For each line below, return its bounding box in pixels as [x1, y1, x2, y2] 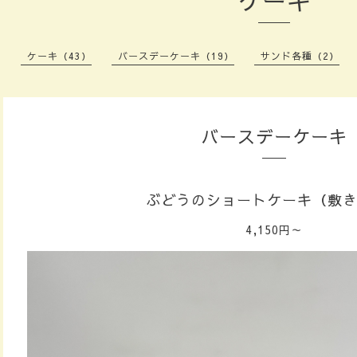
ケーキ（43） [27, 49, 92, 62]
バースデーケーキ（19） [118, 49, 234, 62]
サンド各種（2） [261, 49, 339, 62]
